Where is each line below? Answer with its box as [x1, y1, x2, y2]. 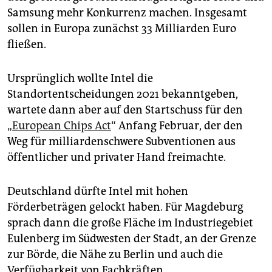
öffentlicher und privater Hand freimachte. [7, 150, 226, 164]
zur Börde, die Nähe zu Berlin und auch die [7, 247, 223, 261]
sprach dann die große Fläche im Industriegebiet [7, 216, 253, 229]
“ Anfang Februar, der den [111, 118, 243, 132]
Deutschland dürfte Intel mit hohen [7, 184, 188, 198]
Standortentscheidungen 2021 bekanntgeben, [7, 87, 238, 101]
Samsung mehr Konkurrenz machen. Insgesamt [7, 5, 247, 19]
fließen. [7, 37, 46, 51]
